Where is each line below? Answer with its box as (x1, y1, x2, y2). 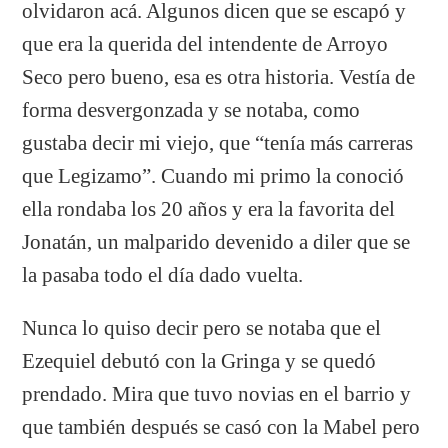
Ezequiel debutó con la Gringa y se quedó (22, 349, 377, 372)
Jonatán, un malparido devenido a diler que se (22, 230, 411, 253)
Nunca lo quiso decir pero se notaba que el (22, 316, 382, 339)
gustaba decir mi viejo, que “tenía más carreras (22, 131, 414, 154)
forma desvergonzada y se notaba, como (22, 98, 361, 121)
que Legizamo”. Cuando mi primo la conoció (22, 164, 405, 187)
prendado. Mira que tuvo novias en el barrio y (22, 382, 412, 405)
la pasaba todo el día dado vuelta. (22, 263, 304, 286)
